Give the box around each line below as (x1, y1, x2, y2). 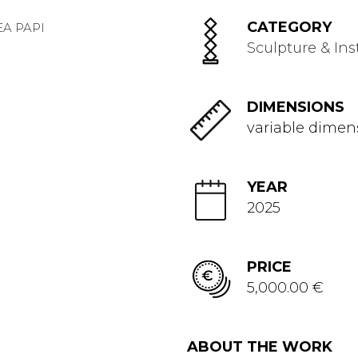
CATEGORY (247, 18, 332, 36)
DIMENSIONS (247, 98, 344, 116)
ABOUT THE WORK (187, 338, 332, 356)
